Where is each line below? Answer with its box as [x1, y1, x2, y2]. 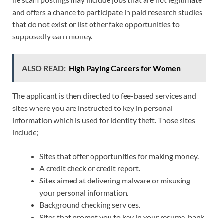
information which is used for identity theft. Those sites [12, 115, 195, 125]
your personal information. [39, 187, 128, 197]
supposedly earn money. [12, 31, 92, 41]
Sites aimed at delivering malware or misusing [39, 175, 190, 185]
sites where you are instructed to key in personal [12, 103, 173, 112]
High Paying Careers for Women [69, 63, 181, 73]
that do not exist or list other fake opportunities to [12, 19, 180, 29]
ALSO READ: [22, 63, 66, 73]
